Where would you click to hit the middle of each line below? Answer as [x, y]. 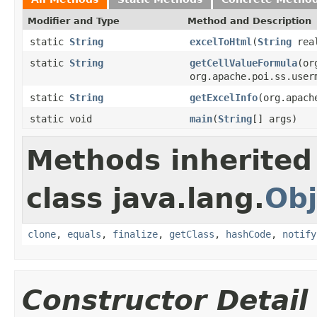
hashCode [248, 234]
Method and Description [249, 21]
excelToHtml [221, 41]
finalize [135, 234]
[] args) [275, 119]
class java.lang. [145, 198]
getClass [192, 234]
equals [84, 234]
